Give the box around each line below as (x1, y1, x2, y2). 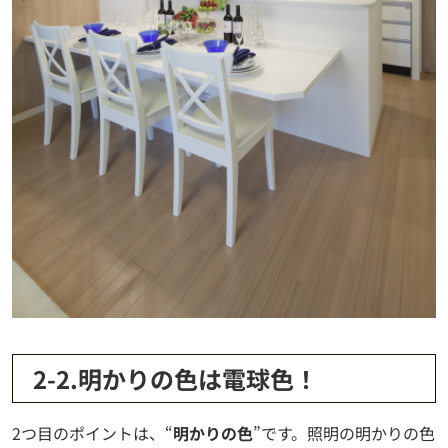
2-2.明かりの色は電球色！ (33, 360, 318, 396)
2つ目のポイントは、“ (12, 420, 173, 445)
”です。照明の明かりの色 (253, 420, 435, 445)
